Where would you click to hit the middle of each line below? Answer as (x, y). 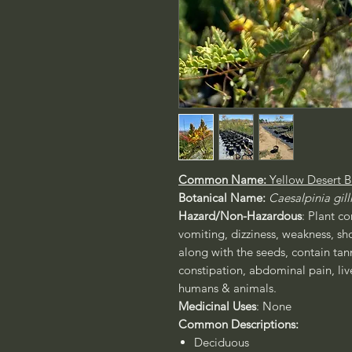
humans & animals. (229, 288)
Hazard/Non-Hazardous (240, 216)
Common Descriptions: (238, 324)
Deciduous (222, 342)
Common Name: (224, 180)
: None (277, 306)
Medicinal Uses (217, 306)
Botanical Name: (224, 198)
